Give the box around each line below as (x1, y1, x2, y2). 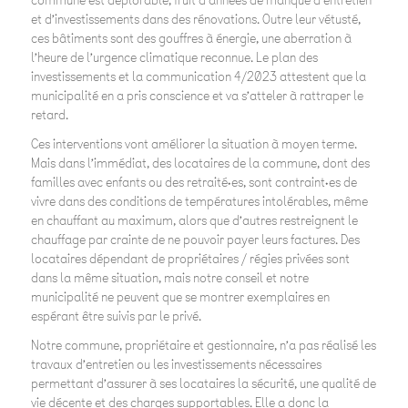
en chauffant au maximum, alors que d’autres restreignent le (30, 212, 358, 230)
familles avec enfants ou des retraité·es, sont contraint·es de (30, 174, 357, 192)
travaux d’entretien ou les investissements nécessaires (30, 356, 321, 374)
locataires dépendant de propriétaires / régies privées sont (30, 250, 350, 269)
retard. (30, 107, 68, 124)
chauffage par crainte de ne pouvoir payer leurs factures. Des (30, 231, 360, 250)
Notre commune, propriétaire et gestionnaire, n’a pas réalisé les (30, 337, 376, 355)
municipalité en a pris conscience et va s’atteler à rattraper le (30, 87, 363, 105)
